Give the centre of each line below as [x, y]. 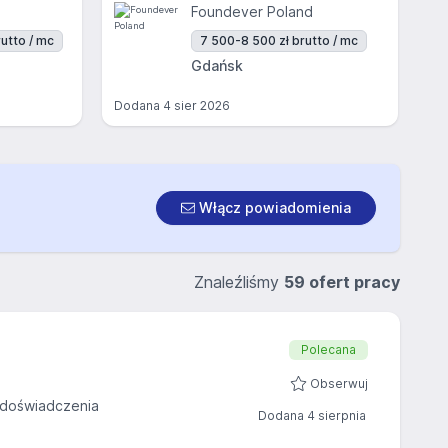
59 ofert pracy [342, 282]
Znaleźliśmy [239, 282]
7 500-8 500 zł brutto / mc [279, 40]
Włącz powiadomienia [273, 207]
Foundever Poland [252, 11]
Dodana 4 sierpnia [312, 415]
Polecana [328, 349]
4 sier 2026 [196, 105]
